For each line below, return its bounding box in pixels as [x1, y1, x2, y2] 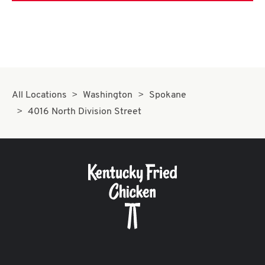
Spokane [148, 91, 186, 100]
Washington [83, 91, 133, 100]
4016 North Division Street [28, 107, 142, 117]
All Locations [12, 91, 67, 100]
